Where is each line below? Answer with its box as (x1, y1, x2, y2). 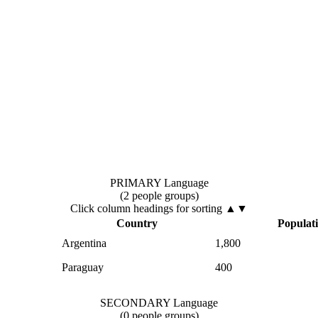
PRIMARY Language (109, 176, 209, 189)
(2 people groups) (119, 189, 199, 202)
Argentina (62, 236, 106, 249)
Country (116, 216, 158, 229)
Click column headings (70, 202, 176, 214)
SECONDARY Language (100, 296, 218, 309)
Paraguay (62, 261, 104, 273)
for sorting (176, 202, 222, 214)
